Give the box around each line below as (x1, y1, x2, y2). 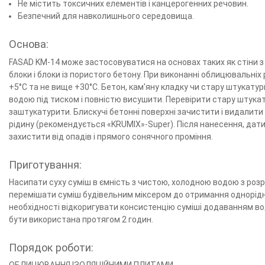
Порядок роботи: (9, 241, 93, 254)
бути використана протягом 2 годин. (9, 214, 153, 224)
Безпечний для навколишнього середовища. (18, 11, 195, 21)
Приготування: (9, 158, 82, 171)
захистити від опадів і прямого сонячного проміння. (9, 131, 213, 141)
